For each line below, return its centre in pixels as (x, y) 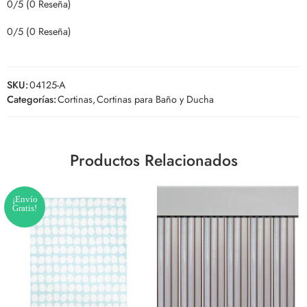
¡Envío (25, 199)
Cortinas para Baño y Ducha (155, 99)
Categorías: (32, 99)
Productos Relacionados (153, 160)
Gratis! (25, 208)
